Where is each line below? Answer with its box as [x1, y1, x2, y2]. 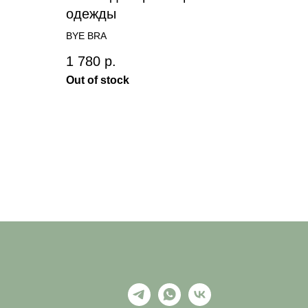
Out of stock [66, 74, 129, 87]
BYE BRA [66, 30, 107, 41]
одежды [66, 5, 116, 21]
